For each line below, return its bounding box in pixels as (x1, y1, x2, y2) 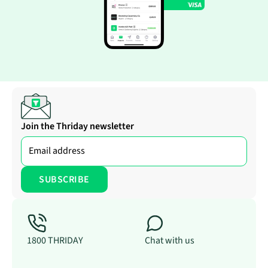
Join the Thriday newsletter (21, 119, 134, 133)
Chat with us (145, 233, 194, 247)
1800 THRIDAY (27, 233, 83, 247)
